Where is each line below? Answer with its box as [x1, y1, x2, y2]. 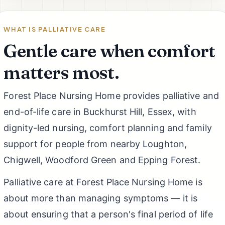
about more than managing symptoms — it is [4, 192, 198, 203]
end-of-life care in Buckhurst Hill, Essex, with [4, 106, 196, 118]
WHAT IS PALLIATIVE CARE [4, 25, 106, 33]
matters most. [4, 61, 119, 83]
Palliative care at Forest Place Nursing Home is [4, 176, 202, 187]
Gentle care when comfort [4, 39, 215, 62]
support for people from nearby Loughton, [4, 139, 187, 150]
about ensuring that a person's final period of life [4, 208, 213, 219]
